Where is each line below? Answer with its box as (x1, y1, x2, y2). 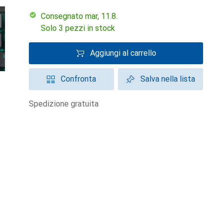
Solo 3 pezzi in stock (41, 23, 115, 33)
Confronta (61, 74, 96, 84)
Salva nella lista (140, 74, 195, 84)
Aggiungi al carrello (90, 48, 156, 58)
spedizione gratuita (34, 99, 99, 109)
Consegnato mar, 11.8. (46, 11, 117, 21)
